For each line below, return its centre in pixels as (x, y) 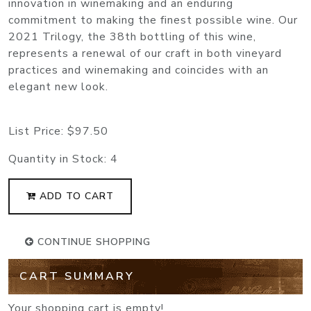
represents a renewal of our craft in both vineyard (145, 54)
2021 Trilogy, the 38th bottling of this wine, (132, 37)
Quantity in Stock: (59, 159)
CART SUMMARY (77, 277)
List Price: (38, 132)
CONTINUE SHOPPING (92, 242)
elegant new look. (58, 87)
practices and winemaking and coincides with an (138, 70)
